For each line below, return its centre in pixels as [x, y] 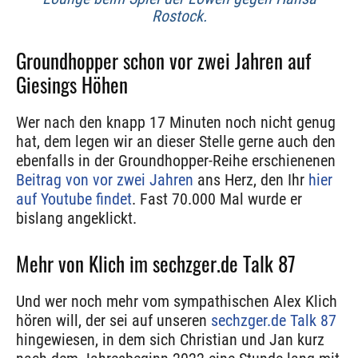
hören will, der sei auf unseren [113, 321]
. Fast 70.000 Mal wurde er [217, 199]
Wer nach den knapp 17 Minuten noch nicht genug [176, 123]
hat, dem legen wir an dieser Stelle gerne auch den [176, 142]
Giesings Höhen [72, 85]
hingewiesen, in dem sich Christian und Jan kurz [170, 340]
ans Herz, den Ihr [251, 180]
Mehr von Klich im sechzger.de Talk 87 [156, 264]
